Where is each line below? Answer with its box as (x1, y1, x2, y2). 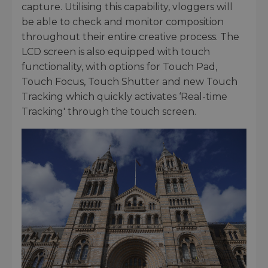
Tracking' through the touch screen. (22, 106, 196, 118)
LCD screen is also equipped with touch (22, 46, 210, 58)
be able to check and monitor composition (22, 16, 224, 28)
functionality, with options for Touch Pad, (22, 61, 217, 73)
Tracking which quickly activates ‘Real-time (22, 91, 227, 103)
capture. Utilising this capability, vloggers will (22, 1, 233, 13)
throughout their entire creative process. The (22, 31, 239, 43)
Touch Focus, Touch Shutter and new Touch (22, 76, 237, 88)
